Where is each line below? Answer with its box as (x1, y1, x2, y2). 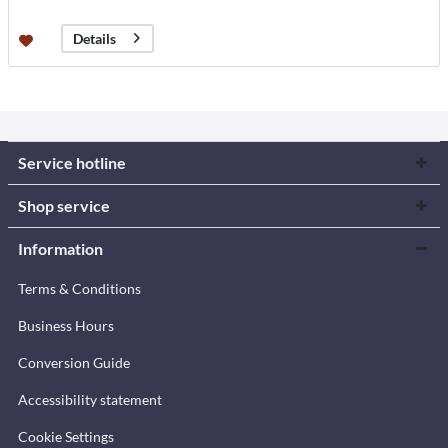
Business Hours (18, 317, 114, 335)
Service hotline (18, 153, 126, 173)
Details (73, 29, 117, 47)
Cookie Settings (18, 428, 114, 446)
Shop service (18, 196, 110, 216)
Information (18, 239, 103, 259)
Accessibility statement (18, 391, 162, 409)
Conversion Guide (18, 354, 130, 372)
